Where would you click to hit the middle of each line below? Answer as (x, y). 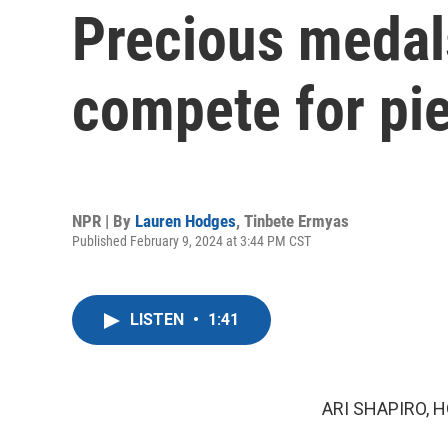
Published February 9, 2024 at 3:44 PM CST (191, 240)
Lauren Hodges (185, 220)
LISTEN (159, 319)
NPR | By (103, 220)
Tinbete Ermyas (296, 220)
